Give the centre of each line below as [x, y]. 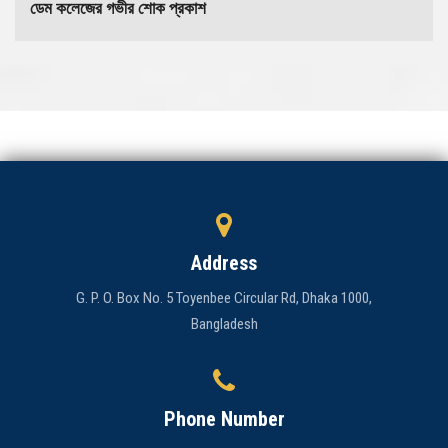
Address [224, 262]
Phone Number [224, 418]
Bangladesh [224, 323]
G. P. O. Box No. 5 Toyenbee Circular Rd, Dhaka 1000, [224, 297]
